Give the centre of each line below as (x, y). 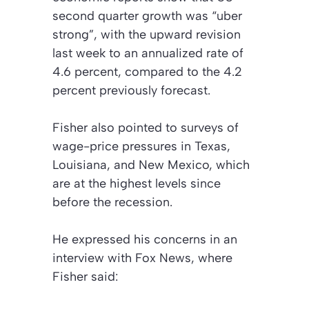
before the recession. (112, 202)
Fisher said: (85, 276)
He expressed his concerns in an (145, 239)
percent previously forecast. (131, 90)
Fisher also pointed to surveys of (146, 127)
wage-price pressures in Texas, (141, 146)
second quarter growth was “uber (147, 16)
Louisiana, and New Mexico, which (151, 165)
